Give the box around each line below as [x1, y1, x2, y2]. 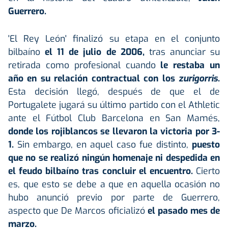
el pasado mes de [145, 205, 220, 217]
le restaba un [160, 59, 220, 71]
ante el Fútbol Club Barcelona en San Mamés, [8, 112, 220, 124]
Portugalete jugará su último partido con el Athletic [8, 99, 220, 111]
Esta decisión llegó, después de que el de [8, 85, 220, 98]
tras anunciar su [144, 46, 220, 58]
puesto [192, 138, 220, 151]
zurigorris [179, 72, 218, 84]
